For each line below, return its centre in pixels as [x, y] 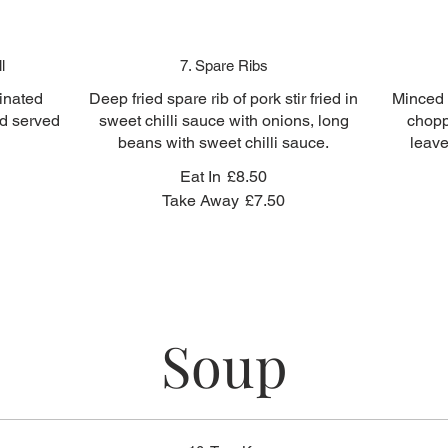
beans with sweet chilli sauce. [224, 142]
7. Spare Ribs [223, 65]
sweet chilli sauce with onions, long [223, 120]
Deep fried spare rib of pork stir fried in [224, 98]
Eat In [201, 176]
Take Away [201, 200]
